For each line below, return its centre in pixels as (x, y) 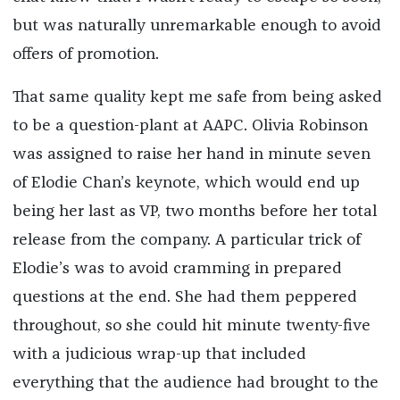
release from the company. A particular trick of (186, 240)
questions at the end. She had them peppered (184, 297)
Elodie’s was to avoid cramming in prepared (177, 268)
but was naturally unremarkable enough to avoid (196, 25)
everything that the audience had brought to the (195, 383)
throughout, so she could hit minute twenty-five (191, 325)
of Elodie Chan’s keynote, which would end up (186, 183)
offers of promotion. (85, 54)
